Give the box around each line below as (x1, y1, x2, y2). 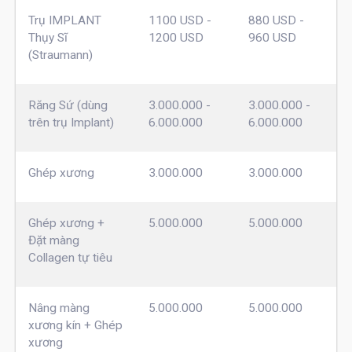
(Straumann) (27, 47, 93, 62)
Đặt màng (27, 233, 79, 247)
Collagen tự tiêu (27, 250, 112, 265)
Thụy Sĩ (27, 30, 68, 45)
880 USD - (247, 13, 304, 27)
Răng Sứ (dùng (27, 97, 108, 112)
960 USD (247, 30, 296, 45)
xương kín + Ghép (27, 317, 123, 332)
